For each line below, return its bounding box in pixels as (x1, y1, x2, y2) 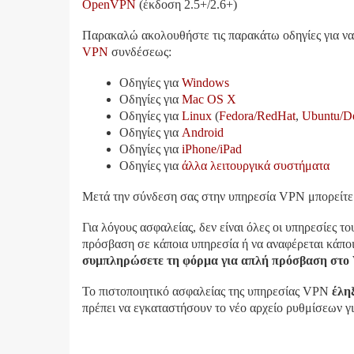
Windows (182, 76, 229, 89)
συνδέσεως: (108, 45, 171, 58)
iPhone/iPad (182, 142, 242, 156)
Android (182, 126, 224, 139)
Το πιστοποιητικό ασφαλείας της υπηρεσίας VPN (82, 284, 332, 298)
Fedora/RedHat (219, 109, 296, 122)
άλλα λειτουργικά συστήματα (182, 159, 330, 172)
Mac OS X (182, 92, 236, 106)
